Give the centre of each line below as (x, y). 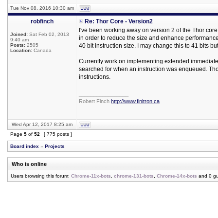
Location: (21, 50)
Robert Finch (95, 101)
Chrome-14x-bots (177, 176)
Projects (55, 146)
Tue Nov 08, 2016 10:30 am (42, 8)
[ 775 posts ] (58, 134)
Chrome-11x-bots (91, 176)
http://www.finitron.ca (135, 101)
